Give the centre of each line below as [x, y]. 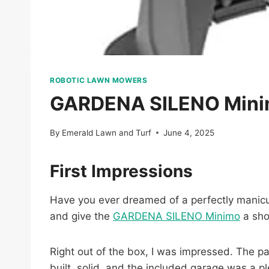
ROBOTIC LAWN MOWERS [99, 80]
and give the [81, 216]
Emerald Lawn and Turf [107, 132]
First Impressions [121, 171]
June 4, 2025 [189, 132]
